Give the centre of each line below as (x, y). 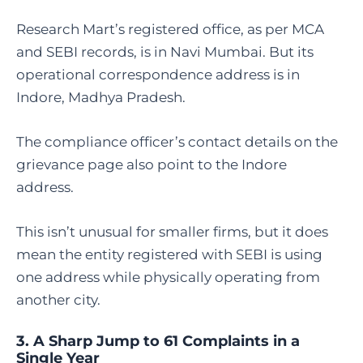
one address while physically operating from (168, 277)
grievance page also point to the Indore (152, 164)
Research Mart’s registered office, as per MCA (170, 29)
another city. (60, 299)
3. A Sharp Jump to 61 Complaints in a (158, 342)
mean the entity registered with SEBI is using (169, 254)
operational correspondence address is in (158, 74)
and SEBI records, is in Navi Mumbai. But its (165, 51)
